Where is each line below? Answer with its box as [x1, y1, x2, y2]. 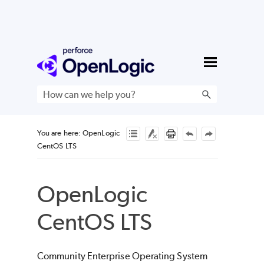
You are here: [37, 128, 83, 138]
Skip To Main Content [90, 51, 174, 61]
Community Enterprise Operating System [37, 250, 207, 262]
